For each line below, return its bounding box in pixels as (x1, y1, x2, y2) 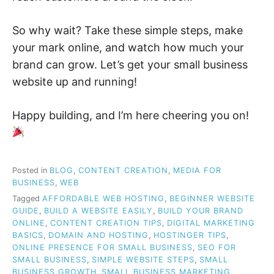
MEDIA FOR (173, 166, 221, 176)
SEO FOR (198, 243, 236, 253)
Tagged (12, 194, 42, 204)
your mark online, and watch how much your (12, 40, 244, 54)
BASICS (12, 231, 43, 240)
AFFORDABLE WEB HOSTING (42, 194, 165, 204)
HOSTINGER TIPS (154, 231, 226, 240)
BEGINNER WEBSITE (169, 194, 255, 204)
